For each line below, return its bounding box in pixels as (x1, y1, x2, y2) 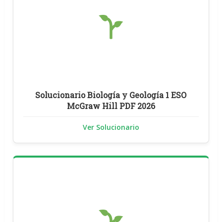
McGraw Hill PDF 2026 (66, 100, 155, 111)
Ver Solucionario (82, 122, 139, 132)
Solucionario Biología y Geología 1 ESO (35, 89, 187, 100)
